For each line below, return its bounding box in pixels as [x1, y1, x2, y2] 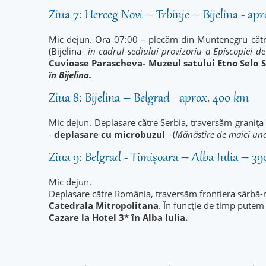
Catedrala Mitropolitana [49, 199, 159, 211]
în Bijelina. [49, 69, 91, 81]
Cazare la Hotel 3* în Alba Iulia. [49, 211, 188, 223]
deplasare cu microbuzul [54, 128, 167, 140]
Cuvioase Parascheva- [49, 57, 148, 69]
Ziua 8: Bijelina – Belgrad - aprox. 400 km [49, 91, 249, 106]
